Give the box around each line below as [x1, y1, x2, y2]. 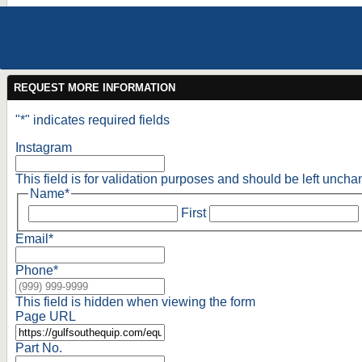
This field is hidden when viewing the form [15, 295, 255, 309]
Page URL [15, 309, 76, 324]
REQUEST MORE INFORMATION [14, 81, 175, 94]
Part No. [15, 341, 62, 356]
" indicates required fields [25, 112, 170, 127]
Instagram [15, 140, 72, 154]
